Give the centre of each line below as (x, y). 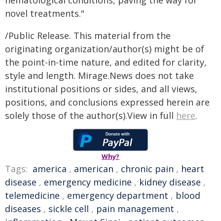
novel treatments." (45, 13)
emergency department (118, 195)
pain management (135, 209)
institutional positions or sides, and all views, (101, 89)
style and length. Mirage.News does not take (99, 75)
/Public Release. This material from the (88, 36)
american (94, 169)
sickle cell (69, 209)
